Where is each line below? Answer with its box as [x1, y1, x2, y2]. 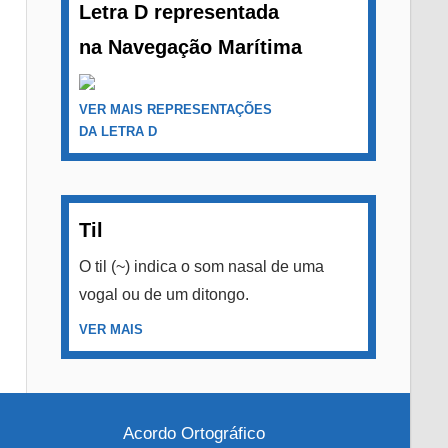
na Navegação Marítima [78, 36, 302, 58]
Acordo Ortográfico [122, 423, 265, 443]
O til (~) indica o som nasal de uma [78, 258, 324, 275]
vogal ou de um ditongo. [78, 286, 249, 303]
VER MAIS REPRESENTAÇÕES [78, 102, 272, 117]
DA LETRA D [78, 124, 157, 139]
